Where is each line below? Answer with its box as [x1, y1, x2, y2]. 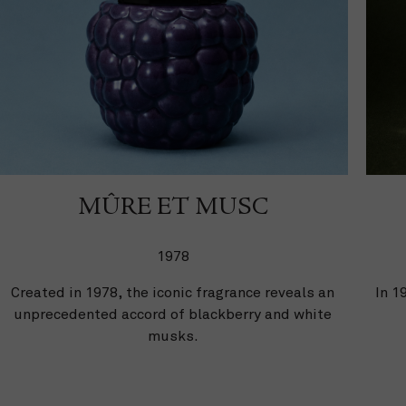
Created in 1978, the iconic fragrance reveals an [11, 283, 335, 302]
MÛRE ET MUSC [77, 195, 268, 221]
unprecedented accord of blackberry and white [14, 304, 333, 324]
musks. [147, 326, 198, 345]
